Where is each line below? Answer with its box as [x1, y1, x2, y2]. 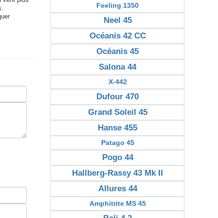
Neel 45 [103, 16, 132, 25]
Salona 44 [99, 62, 137, 72]
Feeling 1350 [96, 1, 139, 9]
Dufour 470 [96, 92, 139, 101]
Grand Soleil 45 [88, 108, 147, 117]
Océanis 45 [96, 47, 139, 56]
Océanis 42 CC [89, 31, 146, 40]
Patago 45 [101, 139, 134, 146]
